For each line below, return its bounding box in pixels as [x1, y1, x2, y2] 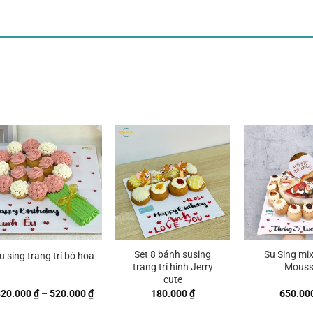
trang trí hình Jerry [132, 261, 213, 274]
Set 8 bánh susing [134, 249, 212, 261]
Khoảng [92, 286, 127, 299]
